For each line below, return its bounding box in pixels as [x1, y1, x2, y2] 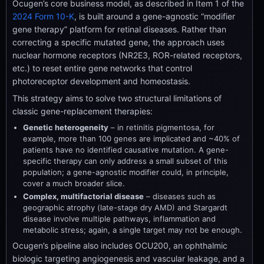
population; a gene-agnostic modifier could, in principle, [23, 167, 229, 177]
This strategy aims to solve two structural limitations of [12, 93, 222, 103]
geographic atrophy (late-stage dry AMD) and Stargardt [23, 203, 227, 212]
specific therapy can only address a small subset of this [23, 156, 227, 166]
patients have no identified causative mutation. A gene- [23, 145, 229, 154]
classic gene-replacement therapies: [12, 106, 153, 116]
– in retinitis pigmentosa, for [108, 123, 214, 132]
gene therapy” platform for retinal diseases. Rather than [12, 24, 226, 34]
